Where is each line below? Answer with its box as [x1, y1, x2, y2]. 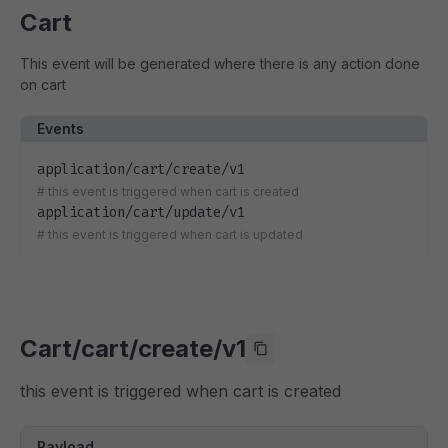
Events [37, 120, 84, 137]
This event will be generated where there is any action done [20, 55, 420, 72]
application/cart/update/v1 [37, 203, 245, 222]
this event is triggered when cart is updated [48, 227, 303, 242]
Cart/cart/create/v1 [20, 333, 246, 363]
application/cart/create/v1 [37, 160, 245, 179]
